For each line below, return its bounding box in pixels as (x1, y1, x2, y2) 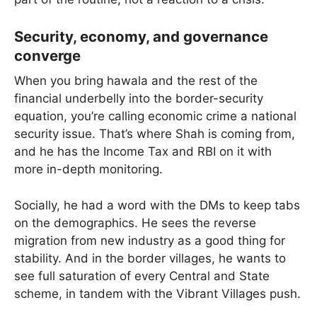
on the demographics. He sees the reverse (14, 215, 256, 230)
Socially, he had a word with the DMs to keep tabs (14, 197, 300, 212)
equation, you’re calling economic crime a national (14, 109, 296, 124)
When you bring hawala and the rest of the (14, 74, 258, 88)
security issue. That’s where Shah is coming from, (14, 127, 295, 142)
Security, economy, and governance (14, 27, 268, 45)
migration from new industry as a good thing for (14, 233, 285, 248)
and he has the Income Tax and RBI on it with (14, 144, 272, 159)
